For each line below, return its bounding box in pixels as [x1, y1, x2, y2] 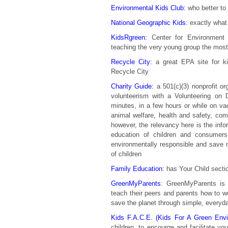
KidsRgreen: [111, 34, 147, 41]
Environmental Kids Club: [111, 4, 186, 12]
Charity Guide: [111, 82, 154, 90]
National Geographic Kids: [111, 19, 188, 26]
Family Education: [111, 165, 164, 173]
